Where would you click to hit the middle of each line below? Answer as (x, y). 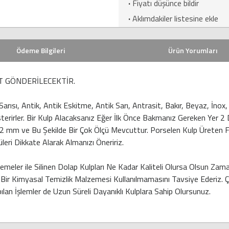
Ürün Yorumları (193, 51)
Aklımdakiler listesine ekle (175, 19)
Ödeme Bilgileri (40, 51)
